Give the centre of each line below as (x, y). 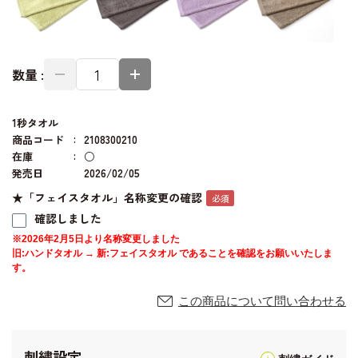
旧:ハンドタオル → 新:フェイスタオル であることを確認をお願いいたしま (172, 253)
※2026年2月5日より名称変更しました (96, 239)
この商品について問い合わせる (262, 300)
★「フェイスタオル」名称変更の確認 (107, 198)
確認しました (68, 219)
